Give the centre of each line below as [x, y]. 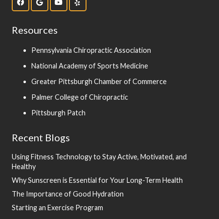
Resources [35, 30]
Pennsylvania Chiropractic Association [91, 50]
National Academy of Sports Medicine [90, 66]
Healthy [24, 166]
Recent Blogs [41, 137]
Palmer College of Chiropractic [80, 97]
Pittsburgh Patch [58, 112]
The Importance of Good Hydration [68, 194]
